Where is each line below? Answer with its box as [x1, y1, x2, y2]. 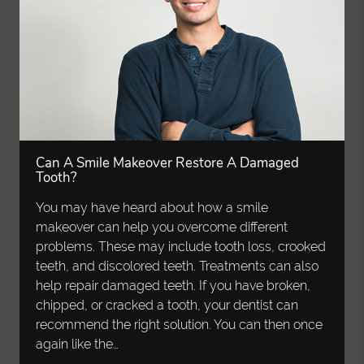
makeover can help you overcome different [36, 219, 288, 236]
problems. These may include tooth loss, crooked [36, 239, 327, 255]
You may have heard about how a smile [36, 200, 269, 216]
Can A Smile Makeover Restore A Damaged [36, 154, 300, 173]
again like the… [36, 336, 119, 353]
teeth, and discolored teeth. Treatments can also [36, 258, 319, 275]
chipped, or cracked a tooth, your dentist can [36, 297, 299, 314]
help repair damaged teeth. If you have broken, [36, 278, 311, 294]
